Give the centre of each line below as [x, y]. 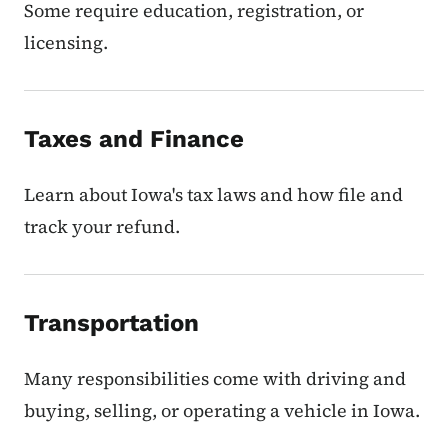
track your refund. [102, 227]
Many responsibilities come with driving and [215, 379]
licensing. [66, 43]
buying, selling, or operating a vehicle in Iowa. [222, 411]
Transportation [111, 323]
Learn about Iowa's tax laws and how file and [213, 195]
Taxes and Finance [134, 139]
